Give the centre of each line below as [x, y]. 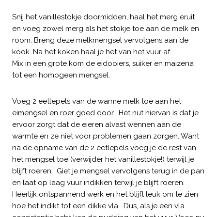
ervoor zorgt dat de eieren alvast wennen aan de [97, 124]
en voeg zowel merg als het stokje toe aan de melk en [106, 28]
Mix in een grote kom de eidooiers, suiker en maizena [103, 63]
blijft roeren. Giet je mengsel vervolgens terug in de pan [108, 171]
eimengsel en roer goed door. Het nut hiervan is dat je [105, 113]
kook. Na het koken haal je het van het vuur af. [92, 52]
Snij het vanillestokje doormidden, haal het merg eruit [103, 17]
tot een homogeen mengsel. [61, 75]
